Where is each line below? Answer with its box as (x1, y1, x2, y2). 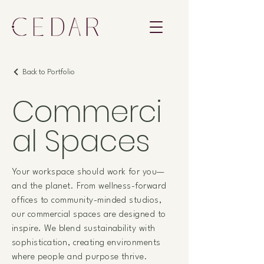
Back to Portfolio (22, 68, 75, 76)
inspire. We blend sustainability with (12, 225, 156, 233)
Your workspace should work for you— (12, 168, 165, 177)
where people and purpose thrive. (12, 253, 148, 262)
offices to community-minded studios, (12, 196, 162, 205)
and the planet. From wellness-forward (12, 182, 167, 191)
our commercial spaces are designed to (12, 210, 166, 219)
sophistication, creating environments (12, 239, 161, 247)
